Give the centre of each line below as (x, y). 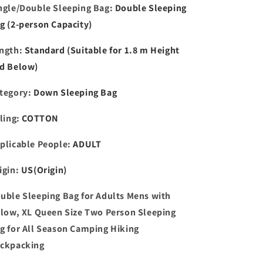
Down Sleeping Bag (75, 92)
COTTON (41, 118)
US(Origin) (44, 170)
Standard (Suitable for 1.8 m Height (102, 50)
